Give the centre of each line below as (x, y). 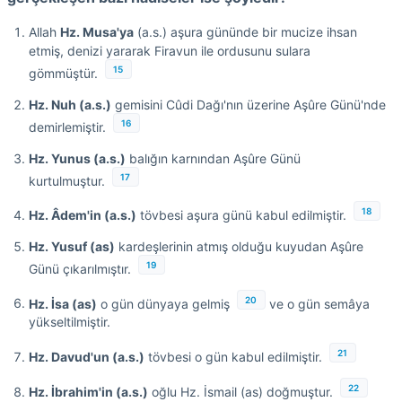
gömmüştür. (63, 74)
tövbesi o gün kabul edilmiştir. (233, 357)
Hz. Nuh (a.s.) (70, 105)
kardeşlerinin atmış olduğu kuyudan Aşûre (239, 247)
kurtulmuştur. (67, 180)
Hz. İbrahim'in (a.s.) (88, 391)
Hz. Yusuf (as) (72, 247)
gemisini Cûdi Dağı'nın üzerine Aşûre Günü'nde (249, 105)
